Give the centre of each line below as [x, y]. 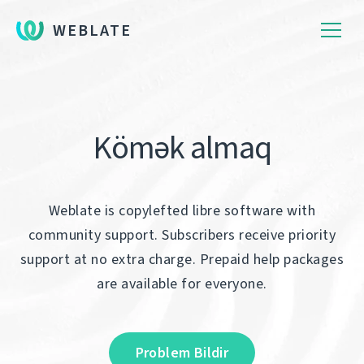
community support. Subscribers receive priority [182, 235]
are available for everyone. [182, 284]
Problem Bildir [182, 353]
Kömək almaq [182, 147]
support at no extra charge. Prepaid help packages [182, 259]
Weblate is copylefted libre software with [182, 210]
